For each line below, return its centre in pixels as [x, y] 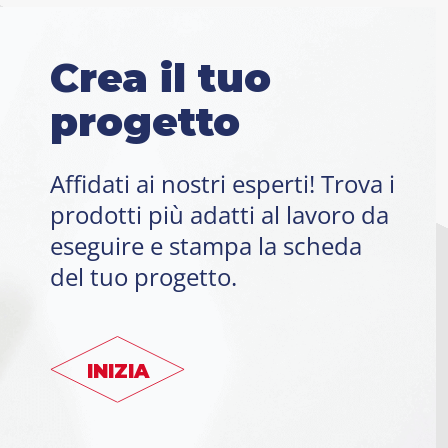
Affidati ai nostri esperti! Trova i [222, 184]
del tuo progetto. [143, 277]
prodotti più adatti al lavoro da [219, 215]
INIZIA [117, 371]
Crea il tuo [160, 78]
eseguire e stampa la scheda [206, 246]
